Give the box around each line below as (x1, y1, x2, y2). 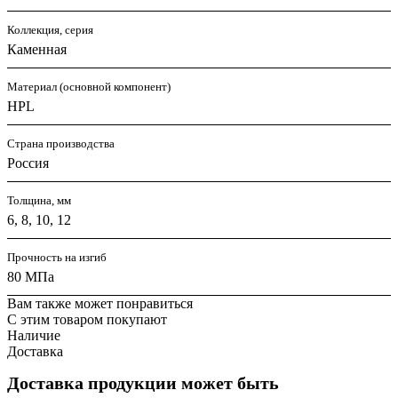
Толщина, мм (7, 194, 71, 208)
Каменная (7, 42, 67, 58)
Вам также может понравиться (7, 296, 193, 312)
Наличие (7, 328, 60, 344)
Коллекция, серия (7, 23, 93, 37)
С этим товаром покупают (7, 312, 167, 328)
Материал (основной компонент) (7, 80, 171, 94)
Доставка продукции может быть (7, 374, 279, 394)
